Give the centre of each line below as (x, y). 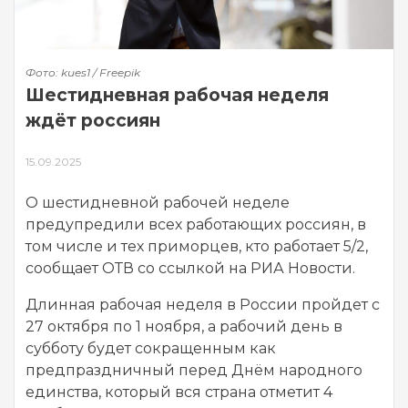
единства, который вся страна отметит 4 (179, 392)
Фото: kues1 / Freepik (83, 72)
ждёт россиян (93, 120)
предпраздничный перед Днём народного (194, 370)
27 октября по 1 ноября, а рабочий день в (184, 326)
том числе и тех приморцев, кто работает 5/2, (197, 246)
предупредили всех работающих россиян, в (196, 224)
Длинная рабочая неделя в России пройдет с (203, 304)
